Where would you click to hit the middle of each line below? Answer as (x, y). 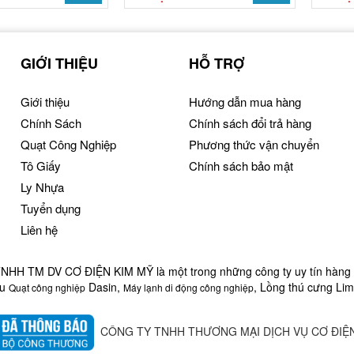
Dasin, (104, 286)
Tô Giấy (40, 165)
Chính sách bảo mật (241, 165)
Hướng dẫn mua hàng (245, 101)
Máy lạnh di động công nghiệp (188, 287)
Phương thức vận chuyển (254, 144)
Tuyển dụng (50, 208)
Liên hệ (39, 229)
